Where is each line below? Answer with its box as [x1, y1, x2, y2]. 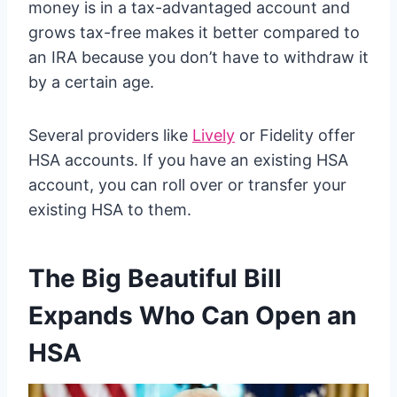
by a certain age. [28, 73, 154, 92]
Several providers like [28, 126, 192, 145]
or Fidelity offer [235, 126, 355, 145]
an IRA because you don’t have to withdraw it [28, 48, 369, 67]
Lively [192, 126, 235, 145]
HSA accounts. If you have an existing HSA [28, 151, 348, 170]
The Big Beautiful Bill [28, 263, 282, 294]
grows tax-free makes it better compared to [28, 23, 360, 43]
